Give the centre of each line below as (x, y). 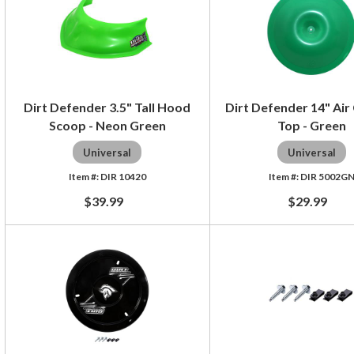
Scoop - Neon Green (107, 125)
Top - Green (311, 125)
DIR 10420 (123, 176)
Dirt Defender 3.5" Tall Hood (107, 107)
